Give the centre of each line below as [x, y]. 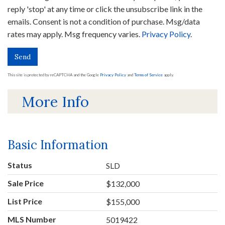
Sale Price [26, 183]
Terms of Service [148, 75]
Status [20, 165]
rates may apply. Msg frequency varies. [75, 34]
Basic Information [58, 145]
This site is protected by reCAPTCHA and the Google [54, 75]
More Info [55, 101]
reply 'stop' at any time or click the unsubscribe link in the [105, 9]
